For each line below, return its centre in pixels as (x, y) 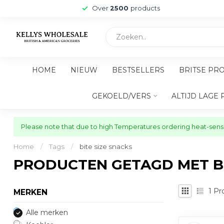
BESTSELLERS (138, 70)
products (145, 8)
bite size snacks (106, 146)
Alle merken (47, 212)
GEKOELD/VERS (121, 96)
